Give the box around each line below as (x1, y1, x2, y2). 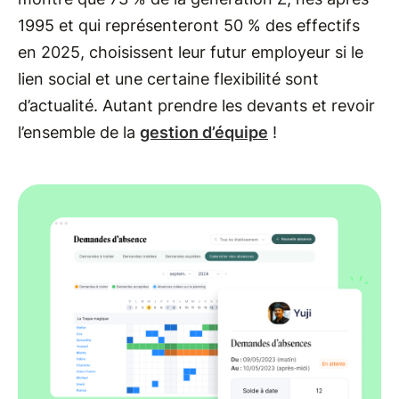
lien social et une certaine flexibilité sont (18, 69, 319, 88)
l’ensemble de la (18, 122, 140, 142)
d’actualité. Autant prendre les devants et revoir (18, 95, 375, 115)
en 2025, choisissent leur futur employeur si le (18, 42, 363, 61)
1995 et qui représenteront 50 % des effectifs (18, 15, 360, 35)
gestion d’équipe (140, 122, 268, 142)
